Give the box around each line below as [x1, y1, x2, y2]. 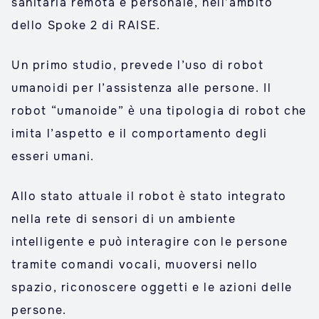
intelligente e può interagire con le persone [11, 234, 288, 249]
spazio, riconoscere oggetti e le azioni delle [11, 280, 293, 295]
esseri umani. [11, 149, 95, 164]
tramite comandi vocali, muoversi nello [11, 257, 258, 272]
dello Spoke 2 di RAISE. [11, 18, 161, 33]
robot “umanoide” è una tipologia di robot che [11, 103, 308, 118]
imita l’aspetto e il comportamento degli [11, 126, 268, 141]
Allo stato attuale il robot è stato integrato [11, 189, 287, 204]
